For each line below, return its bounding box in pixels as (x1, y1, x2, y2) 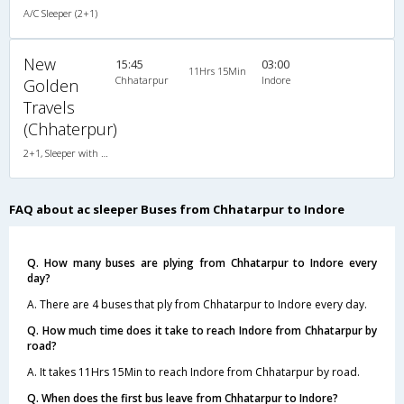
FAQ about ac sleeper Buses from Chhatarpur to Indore (9, 200, 344, 217)
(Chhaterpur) (23, 117, 117, 140)
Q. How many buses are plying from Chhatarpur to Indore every (27, 254, 377, 271)
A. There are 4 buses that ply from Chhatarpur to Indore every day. (27, 296, 367, 312)
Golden (23, 74, 78, 96)
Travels (23, 96, 75, 118)
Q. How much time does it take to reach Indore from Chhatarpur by (27, 322, 377, 338)
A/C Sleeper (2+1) (23, 5, 97, 20)
